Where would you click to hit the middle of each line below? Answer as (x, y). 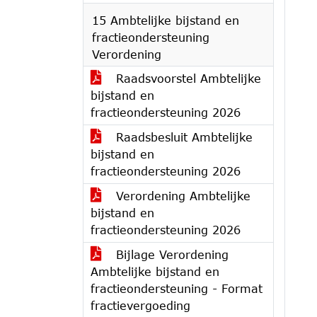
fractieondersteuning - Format (177, 288)
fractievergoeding (140, 305)
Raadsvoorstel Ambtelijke (186, 78)
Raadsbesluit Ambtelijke (182, 137)
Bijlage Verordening (170, 254)
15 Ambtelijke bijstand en (166, 20)
